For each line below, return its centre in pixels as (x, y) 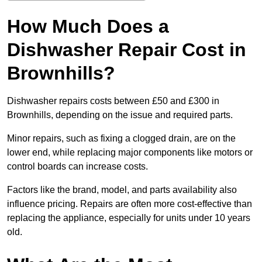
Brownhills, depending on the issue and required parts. (120, 115)
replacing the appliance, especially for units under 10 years (129, 218)
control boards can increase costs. (77, 167)
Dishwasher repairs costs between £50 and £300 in (113, 101)
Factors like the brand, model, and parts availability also (122, 190)
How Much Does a (88, 27)
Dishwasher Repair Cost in (127, 50)
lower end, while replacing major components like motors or (130, 153)
